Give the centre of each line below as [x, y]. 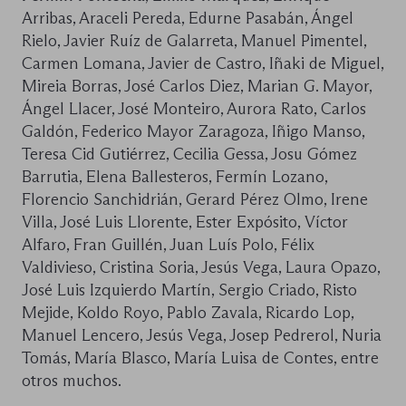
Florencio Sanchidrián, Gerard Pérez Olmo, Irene [195, 199]
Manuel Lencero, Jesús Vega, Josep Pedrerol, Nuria [202, 335]
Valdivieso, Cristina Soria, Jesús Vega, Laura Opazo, [201, 267]
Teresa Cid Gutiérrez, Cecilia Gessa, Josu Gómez [189, 154]
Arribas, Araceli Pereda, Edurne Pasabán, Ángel [188, 18]
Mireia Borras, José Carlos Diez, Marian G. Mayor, [197, 86]
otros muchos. [72, 380]
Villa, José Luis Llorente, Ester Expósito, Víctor [185, 222]
